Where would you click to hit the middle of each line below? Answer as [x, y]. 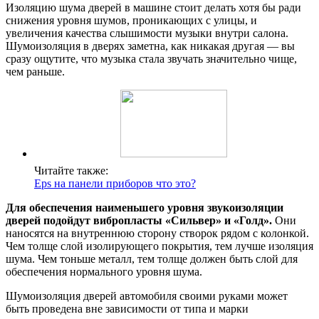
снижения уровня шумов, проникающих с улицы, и [131, 20]
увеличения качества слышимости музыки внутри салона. [147, 33]
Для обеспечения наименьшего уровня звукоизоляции [145, 207]
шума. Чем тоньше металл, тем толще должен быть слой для [152, 258]
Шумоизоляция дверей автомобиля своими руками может [147, 296]
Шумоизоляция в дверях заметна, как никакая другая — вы [150, 46]
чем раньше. [35, 71]
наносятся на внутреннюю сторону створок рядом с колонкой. [157, 233]
